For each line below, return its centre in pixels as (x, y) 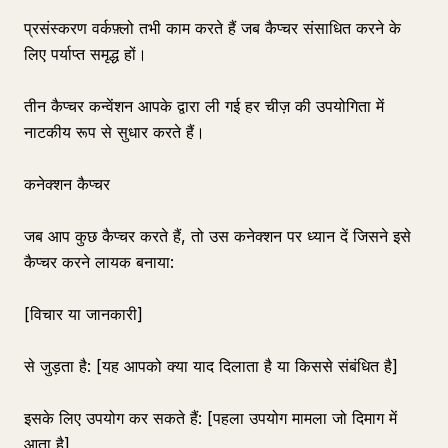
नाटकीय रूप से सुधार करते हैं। (114, 132)
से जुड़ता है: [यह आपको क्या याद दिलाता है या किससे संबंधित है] (211, 366)
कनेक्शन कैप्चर (67, 184)
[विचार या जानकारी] (83, 314)
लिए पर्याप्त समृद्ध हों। (85, 54)
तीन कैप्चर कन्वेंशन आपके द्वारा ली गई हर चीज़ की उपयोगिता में (204, 106)
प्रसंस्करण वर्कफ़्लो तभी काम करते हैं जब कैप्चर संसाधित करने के (212, 28)
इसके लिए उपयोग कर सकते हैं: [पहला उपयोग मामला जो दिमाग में (210, 418)
